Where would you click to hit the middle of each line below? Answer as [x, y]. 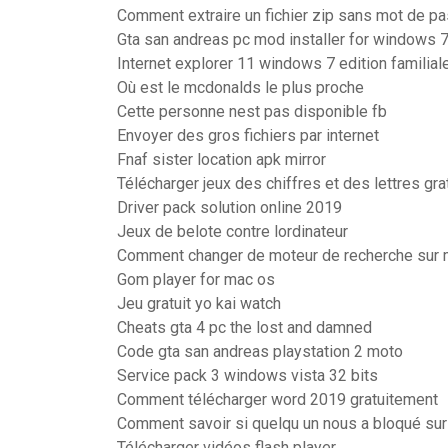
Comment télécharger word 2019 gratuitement [277, 399]
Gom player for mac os [196, 279]
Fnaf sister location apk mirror [221, 159]
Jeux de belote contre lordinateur [232, 231]
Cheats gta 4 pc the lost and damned [244, 327]
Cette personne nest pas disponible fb [252, 111]
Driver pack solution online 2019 [229, 207]
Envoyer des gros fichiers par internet [248, 135]
